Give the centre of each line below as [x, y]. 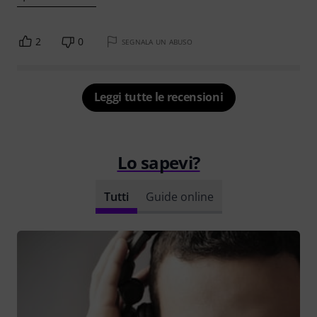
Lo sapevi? [158, 162]
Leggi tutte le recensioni [158, 97]
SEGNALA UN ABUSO [157, 41]
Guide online [179, 196]
